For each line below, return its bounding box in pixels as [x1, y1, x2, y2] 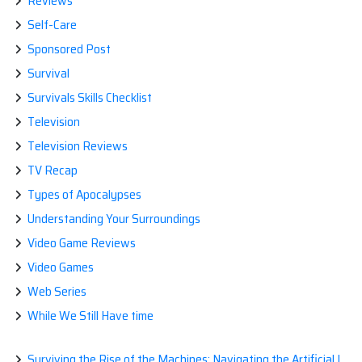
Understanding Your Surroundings [27, 208, 200, 229]
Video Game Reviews [27, 233, 136, 254]
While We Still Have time [27, 305, 154, 326]
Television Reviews [27, 136, 128, 157]
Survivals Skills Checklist [27, 87, 152, 108]
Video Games [27, 257, 94, 278]
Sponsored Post [27, 39, 111, 60]
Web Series [27, 281, 86, 302]
